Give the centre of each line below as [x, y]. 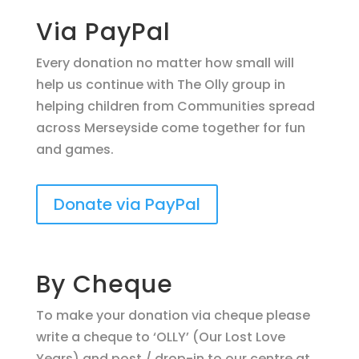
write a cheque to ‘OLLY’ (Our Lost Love [160, 337]
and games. [75, 149]
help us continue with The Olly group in [160, 85]
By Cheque [104, 284]
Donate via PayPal [127, 204]
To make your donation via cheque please [173, 315]
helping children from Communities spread [175, 106]
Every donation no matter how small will [165, 63]
